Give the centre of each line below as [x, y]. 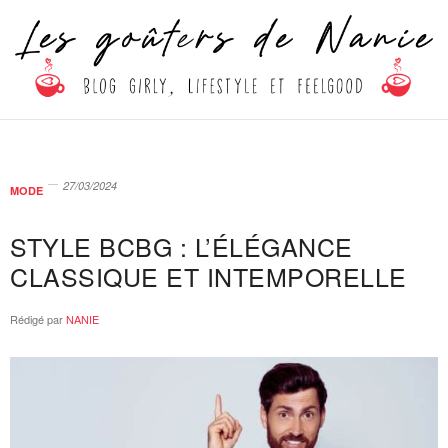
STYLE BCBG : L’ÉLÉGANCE [181, 246]
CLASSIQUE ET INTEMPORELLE [208, 276]
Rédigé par [36, 319]
